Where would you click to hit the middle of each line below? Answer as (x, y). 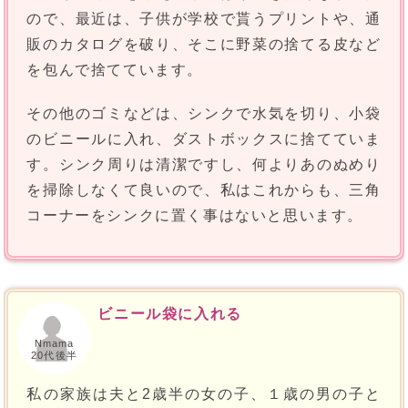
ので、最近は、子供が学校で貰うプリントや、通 (204, 19)
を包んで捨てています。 (115, 70)
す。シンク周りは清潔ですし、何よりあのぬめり (204, 165)
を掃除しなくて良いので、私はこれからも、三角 (204, 190)
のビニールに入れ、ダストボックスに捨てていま (204, 139)
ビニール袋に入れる (170, 314)
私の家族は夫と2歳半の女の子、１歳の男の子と (204, 394)
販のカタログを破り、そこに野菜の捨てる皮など (204, 45)
